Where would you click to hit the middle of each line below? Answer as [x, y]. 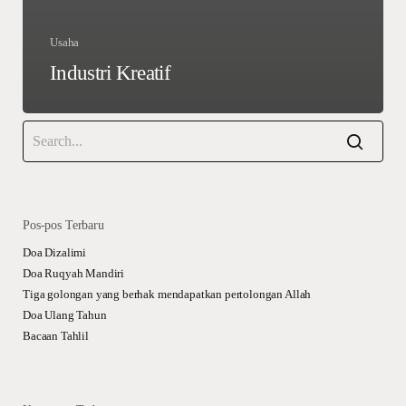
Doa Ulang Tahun [65, 315]
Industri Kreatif [110, 72]
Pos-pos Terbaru [63, 224]
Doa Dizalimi [55, 252]
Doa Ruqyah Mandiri [74, 273]
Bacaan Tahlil [56, 336]
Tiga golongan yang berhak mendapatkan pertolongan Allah [167, 294]
